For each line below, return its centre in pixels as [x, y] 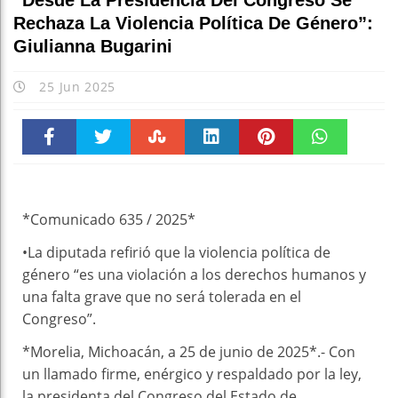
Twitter [103, 175]
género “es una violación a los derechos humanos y [194, 275]
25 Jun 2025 [76, 87]
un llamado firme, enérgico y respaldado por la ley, [192, 374]
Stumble [158, 175]
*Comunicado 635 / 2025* [109, 220]
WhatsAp [320, 175]
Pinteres [266, 175]
